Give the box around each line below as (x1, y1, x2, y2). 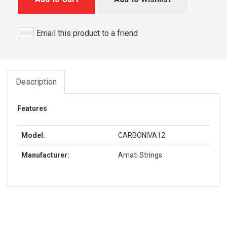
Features (17, 104, 47, 112)
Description (16, 77, 57, 87)
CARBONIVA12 (118, 131, 165, 139)
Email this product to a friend (36, 28, 138, 38)
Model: (21, 131, 45, 139)
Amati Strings (118, 150, 162, 159)
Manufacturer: (21, 150, 69, 159)
